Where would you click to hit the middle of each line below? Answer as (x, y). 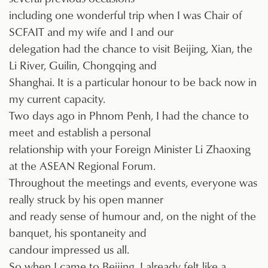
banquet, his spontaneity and (78, 233)
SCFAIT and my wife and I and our (91, 32)
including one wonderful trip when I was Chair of (126, 15)
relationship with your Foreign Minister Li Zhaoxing (130, 149)
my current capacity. (57, 99)
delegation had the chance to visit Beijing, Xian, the (131, 48)
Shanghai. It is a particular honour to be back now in (133, 82)
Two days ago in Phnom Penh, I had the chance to (129, 115)
